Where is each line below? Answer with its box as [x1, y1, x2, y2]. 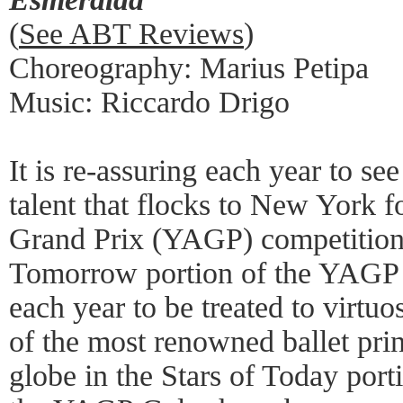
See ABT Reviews [19, 16, 244, 50]
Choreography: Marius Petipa [9, 50, 369, 85]
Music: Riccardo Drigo [9, 85, 290, 119]
